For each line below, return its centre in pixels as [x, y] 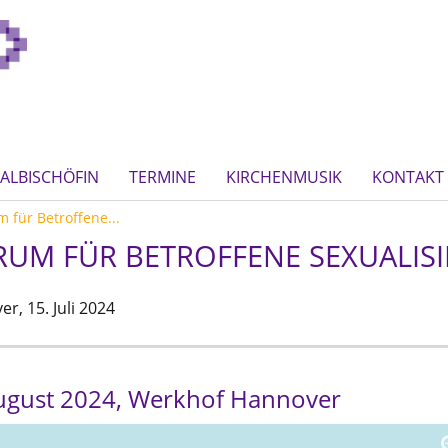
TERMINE [162, 176]
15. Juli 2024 [70, 307]
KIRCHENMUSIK [284, 176]
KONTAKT [408, 176]
